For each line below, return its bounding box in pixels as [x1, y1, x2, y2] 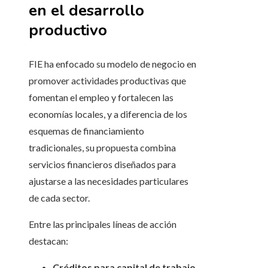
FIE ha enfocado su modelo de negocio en [29, 58, 196, 70]
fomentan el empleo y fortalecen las [29, 92, 173, 103]
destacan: [29, 235, 68, 247]
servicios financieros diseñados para [29, 159, 176, 170]
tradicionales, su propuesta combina [29, 142, 176, 154]
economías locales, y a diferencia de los [29, 108, 187, 120]
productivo [29, 20, 107, 41]
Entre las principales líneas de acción [29, 218, 176, 230]
